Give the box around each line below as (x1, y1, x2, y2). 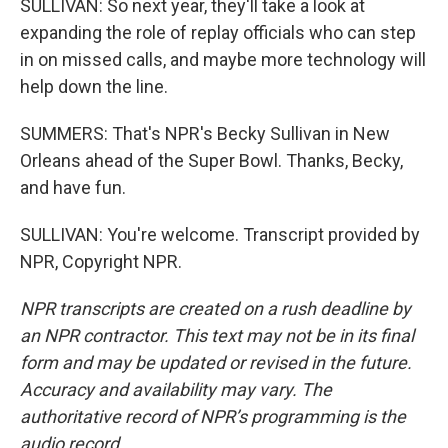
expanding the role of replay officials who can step (20, 22, 416, 43)
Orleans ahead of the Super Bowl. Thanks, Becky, (20, 150, 403, 171)
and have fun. (20, 177, 126, 198)
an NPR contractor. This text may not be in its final (20, 325, 414, 346)
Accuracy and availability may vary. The (20, 379, 332, 400)
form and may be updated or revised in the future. (20, 352, 412, 373)
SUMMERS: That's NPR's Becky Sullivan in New (20, 123, 390, 144)
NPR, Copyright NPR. (20, 251, 182, 272)
